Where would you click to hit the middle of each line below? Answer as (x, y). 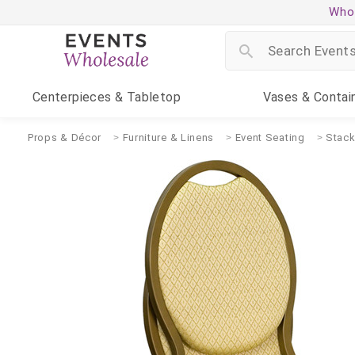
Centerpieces (72, 97)
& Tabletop (146, 97)
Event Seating (270, 137)
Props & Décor (65, 137)
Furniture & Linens (168, 137)
